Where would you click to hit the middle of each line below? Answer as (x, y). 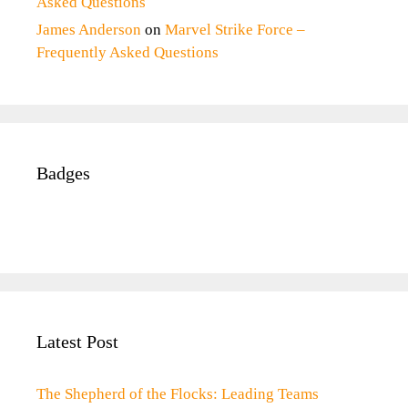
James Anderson (89, 30)
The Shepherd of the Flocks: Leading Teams (178, 394)
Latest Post (77, 342)
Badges (63, 173)
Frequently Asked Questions (127, 52)
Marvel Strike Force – (235, 30)
